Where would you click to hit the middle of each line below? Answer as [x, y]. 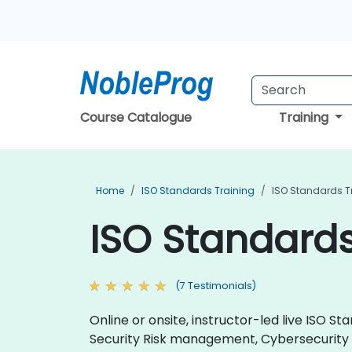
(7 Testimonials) [216, 286]
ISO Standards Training [198, 191]
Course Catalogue [136, 117]
